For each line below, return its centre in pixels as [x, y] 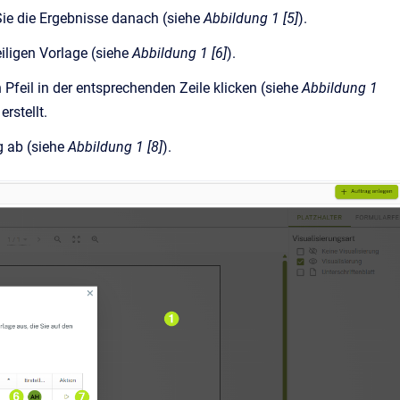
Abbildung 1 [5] [251, 18]
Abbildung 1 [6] [179, 53]
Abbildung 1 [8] [115, 147]
